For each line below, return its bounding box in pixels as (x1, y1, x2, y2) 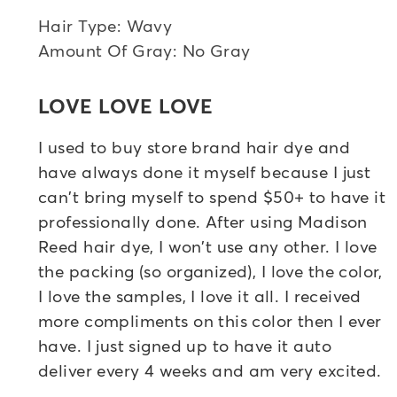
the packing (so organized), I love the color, (38, 260, 383, 281)
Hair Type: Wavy (38, 15, 173, 36)
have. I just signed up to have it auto (38, 334, 331, 355)
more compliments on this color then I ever (38, 309, 382, 331)
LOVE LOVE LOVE (38, 93, 214, 118)
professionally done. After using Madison (38, 210, 368, 231)
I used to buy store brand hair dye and (38, 136, 350, 157)
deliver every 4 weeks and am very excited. (38, 359, 382, 380)
